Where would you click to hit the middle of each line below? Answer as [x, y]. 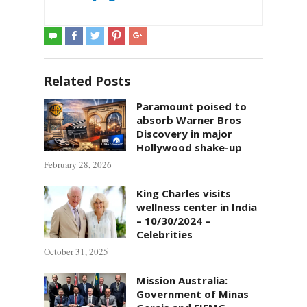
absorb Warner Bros [189, 120]
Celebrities [164, 235]
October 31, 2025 [76, 252]
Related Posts [87, 81]
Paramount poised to [192, 107]
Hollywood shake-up [189, 148]
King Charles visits [184, 194]
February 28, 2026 [78, 165]
